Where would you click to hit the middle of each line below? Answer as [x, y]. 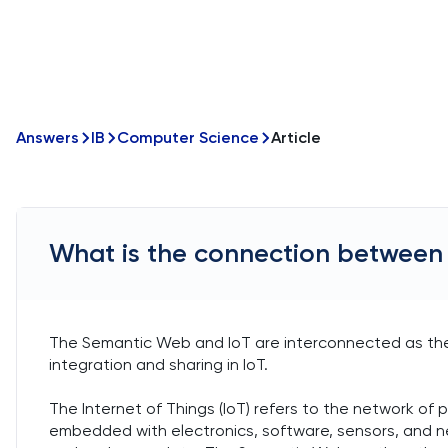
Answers [47, 137]
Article [296, 137]
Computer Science [188, 137]
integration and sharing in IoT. [158, 364]
